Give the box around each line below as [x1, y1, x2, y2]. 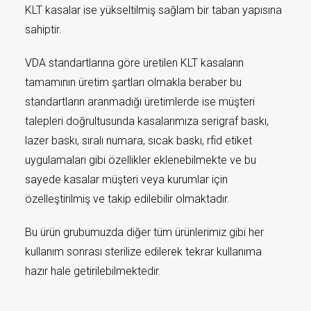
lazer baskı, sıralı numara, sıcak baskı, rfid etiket [25, 134, 252, 147]
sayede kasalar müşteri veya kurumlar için [25, 173, 228, 186]
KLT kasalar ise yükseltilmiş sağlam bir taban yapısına [25, 3, 282, 17]
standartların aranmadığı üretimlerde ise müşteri [25, 95, 255, 108]
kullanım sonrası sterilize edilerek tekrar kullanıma [25, 245, 262, 258]
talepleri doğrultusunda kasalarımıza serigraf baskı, [25, 115, 269, 128]
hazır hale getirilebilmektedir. [25, 264, 161, 278]
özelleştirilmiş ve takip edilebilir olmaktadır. [25, 192, 233, 205]
